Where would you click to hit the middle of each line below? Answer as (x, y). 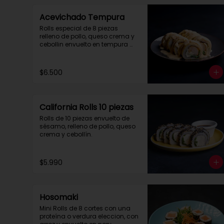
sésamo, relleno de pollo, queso (87, 126)
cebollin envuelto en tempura (84, 44)
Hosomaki (59, 197)
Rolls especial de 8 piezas (79, 28)
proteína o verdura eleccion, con (89, 216)
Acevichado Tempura (82, 17)
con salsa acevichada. (76, 52)
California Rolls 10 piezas (86, 107)
